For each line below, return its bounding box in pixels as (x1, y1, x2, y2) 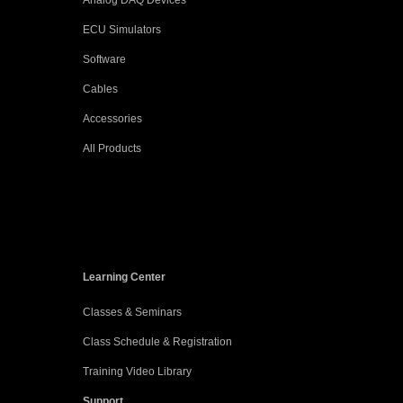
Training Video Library (82, 365, 192, 378)
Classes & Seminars (82, 306, 182, 318)
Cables (82, 83, 118, 95)
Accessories (82, 112, 142, 125)
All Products (82, 142, 141, 155)
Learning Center (82, 271, 166, 283)
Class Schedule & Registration (82, 336, 232, 348)
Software (82, 53, 126, 66)
